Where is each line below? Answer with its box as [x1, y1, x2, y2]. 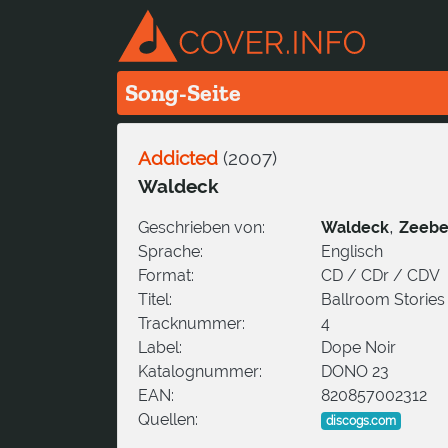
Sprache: [138, 241, 203, 261]
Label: [138, 337, 182, 357]
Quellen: [138, 409, 198, 429]
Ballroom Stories [321, 289, 445, 309]
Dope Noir [321, 337, 396, 357]
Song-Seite [125, 77, 241, 107]
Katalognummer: [138, 361, 262, 381]
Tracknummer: [138, 313, 245, 333]
